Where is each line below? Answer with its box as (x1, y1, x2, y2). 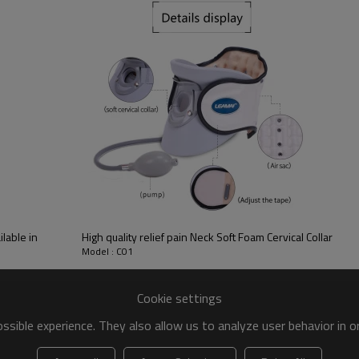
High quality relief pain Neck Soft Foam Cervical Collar (81, 228, 333, 245)
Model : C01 (81, 244, 133, 259)
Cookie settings (137, 288, 222, 308)
